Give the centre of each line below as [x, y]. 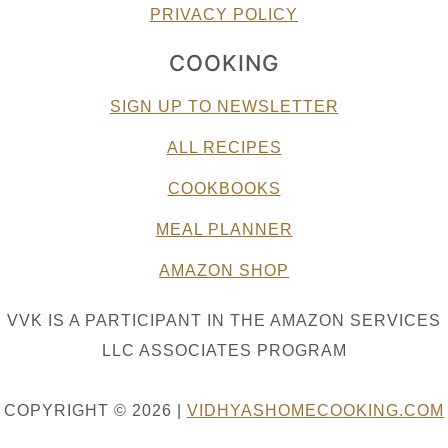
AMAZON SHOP [224, 270]
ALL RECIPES [224, 147]
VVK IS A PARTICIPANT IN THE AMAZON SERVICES [224, 320]
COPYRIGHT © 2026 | [95, 410]
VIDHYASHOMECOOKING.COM [315, 410]
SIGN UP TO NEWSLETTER [224, 106]
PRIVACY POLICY [224, 14]
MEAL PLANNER [224, 229]
